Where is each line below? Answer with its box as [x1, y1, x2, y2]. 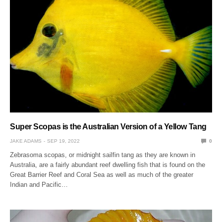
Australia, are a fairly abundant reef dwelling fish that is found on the [10, 161, 206, 168]
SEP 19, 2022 [47, 138, 80, 144]
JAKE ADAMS [10, 138, 42, 144]
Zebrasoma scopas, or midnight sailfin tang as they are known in [10, 151, 196, 159]
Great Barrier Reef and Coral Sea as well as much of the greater [10, 170, 194, 178]
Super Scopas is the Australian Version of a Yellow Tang [10, 122, 207, 131]
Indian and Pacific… [10, 180, 68, 188]
